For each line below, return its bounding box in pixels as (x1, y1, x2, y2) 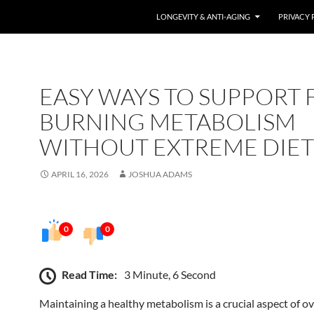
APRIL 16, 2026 (51, 169, 109, 179)
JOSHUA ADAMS (128, 169, 192, 179)
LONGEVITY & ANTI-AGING (156, 12, 250, 21)
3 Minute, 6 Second (124, 267, 216, 281)
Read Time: (62, 267, 117, 281)
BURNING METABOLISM (39, 107, 296, 136)
